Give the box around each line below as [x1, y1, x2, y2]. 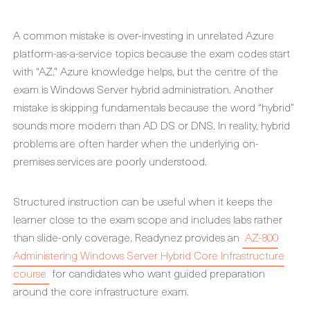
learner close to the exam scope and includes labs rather [13, 210, 282, 227]
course [13, 264, 46, 281]
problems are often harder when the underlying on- [13, 134, 259, 151]
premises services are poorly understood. [13, 152, 207, 169]
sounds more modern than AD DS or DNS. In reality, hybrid [13, 116, 290, 133]
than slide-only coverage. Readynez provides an [13, 228, 242, 245]
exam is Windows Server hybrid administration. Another [13, 80, 273, 97]
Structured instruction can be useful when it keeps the [13, 192, 273, 209]
